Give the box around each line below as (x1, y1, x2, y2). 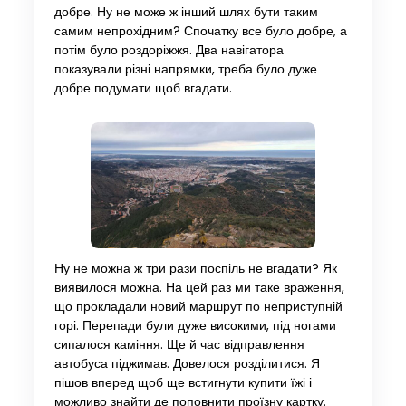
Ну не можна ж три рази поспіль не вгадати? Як (53, 260, 337, 278)
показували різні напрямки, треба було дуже (53, 60, 317, 78)
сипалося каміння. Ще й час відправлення (53, 336, 304, 354)
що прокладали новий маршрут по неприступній (53, 298, 343, 316)
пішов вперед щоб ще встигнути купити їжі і (53, 374, 312, 392)
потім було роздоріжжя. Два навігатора (53, 41, 284, 59)
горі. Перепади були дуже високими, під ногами (53, 317, 336, 335)
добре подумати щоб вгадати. (53, 79, 232, 97)
